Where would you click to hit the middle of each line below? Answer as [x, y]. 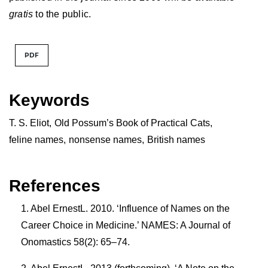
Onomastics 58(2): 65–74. [75, 242]
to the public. [62, 14]
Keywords [49, 100]
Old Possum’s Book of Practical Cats [132, 123]
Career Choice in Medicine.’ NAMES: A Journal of [126, 226]
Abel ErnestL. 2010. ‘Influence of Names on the [130, 209]
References [55, 186]
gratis [21, 14]
